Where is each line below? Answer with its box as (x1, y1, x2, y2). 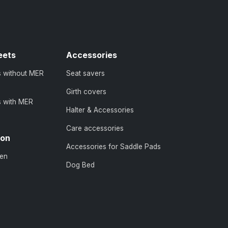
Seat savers (66, 69, 105, 77)
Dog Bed (66, 160, 95, 169)
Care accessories (66, 124, 124, 132)
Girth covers (66, 87, 106, 96)
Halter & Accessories (66, 105, 134, 114)
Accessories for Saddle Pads (66, 142, 161, 151)
